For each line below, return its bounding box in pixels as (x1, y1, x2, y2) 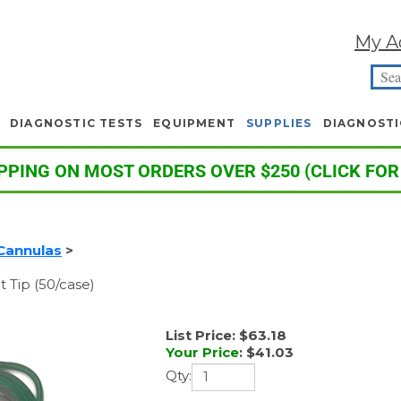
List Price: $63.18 (177, 327, 298, 344)
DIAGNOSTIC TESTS (9, 116, 143, 130)
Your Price (177, 344, 251, 361)
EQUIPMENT (153, 116, 235, 130)
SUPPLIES (246, 116, 312, 130)
